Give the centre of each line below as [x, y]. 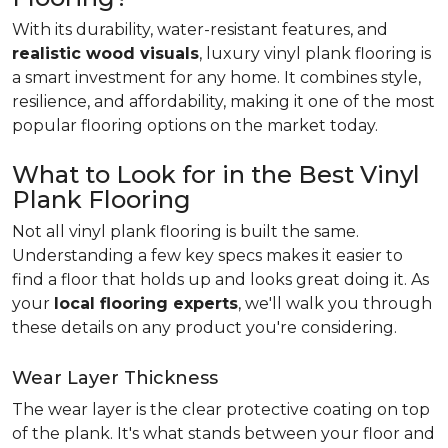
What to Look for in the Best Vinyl [216, 174]
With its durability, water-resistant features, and [200, 29]
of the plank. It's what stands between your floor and [223, 433]
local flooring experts [146, 303]
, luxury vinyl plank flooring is [315, 53]
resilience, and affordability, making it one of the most [223, 101]
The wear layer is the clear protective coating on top [221, 409]
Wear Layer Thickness [115, 378]
